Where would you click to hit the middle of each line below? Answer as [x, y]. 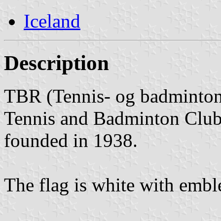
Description [56, 63]
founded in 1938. [71, 140]
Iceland [52, 21]
